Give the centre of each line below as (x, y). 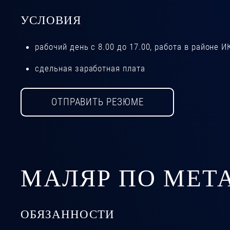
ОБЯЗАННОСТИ (68, 214)
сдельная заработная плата (90, 68)
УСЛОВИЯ (51, 20)
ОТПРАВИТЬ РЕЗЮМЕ (97, 102)
